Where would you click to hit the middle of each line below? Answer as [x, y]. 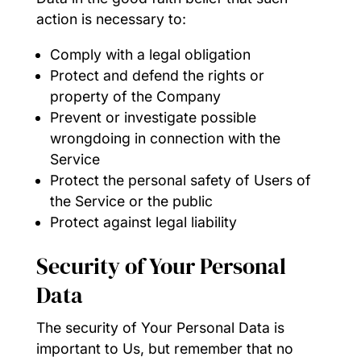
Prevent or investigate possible [154, 117]
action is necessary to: [111, 19]
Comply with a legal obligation [151, 54]
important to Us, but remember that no [164, 348]
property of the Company [136, 96]
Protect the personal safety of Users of [181, 180]
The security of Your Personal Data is [160, 327]
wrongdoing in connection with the [166, 138]
